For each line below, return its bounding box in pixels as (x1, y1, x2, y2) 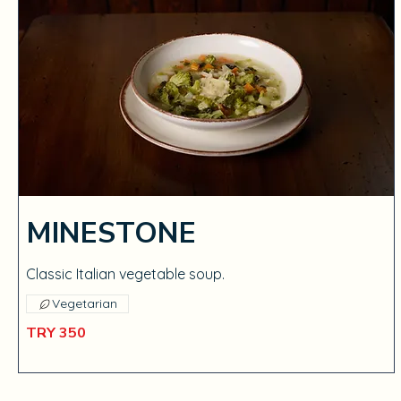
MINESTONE (26, 214, 196, 252)
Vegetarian (52, 295, 117, 311)
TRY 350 (26, 323, 86, 343)
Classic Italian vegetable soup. (26, 265, 225, 283)
